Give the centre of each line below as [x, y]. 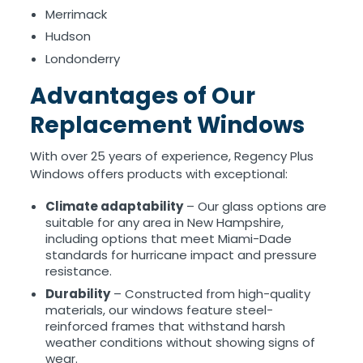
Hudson [68, 36]
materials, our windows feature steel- [160, 310]
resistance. [79, 271]
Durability [78, 293]
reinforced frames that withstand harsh [166, 326]
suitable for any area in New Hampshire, [165, 223]
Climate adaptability [115, 207]
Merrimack [77, 14]
